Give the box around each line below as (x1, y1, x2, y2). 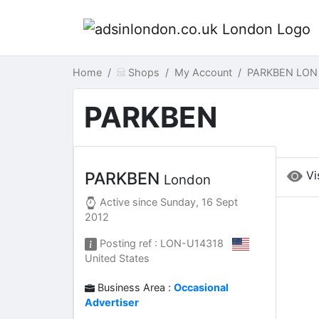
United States (85, 252, 150, 265)
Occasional (174, 281, 229, 294)
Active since (97, 196, 161, 208)
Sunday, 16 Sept (160, 196, 239, 208)
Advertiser (85, 296, 139, 309)
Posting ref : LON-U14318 (97, 237, 233, 249)
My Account (174, 66, 232, 78)
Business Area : (95, 281, 174, 294)
